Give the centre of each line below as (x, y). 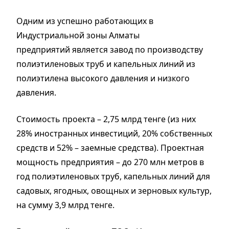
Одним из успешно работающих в (85, 21)
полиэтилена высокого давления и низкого (103, 78)
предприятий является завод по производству (110, 50)
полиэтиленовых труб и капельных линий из (106, 64)
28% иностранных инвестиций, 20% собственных (114, 134)
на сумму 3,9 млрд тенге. (66, 205)
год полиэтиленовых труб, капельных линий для (113, 177)
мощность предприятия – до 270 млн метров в (110, 162)
